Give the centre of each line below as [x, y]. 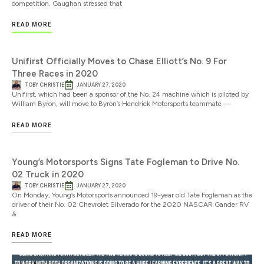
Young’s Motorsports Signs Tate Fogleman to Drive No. [126, 162]
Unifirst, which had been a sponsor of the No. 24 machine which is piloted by [130, 95]
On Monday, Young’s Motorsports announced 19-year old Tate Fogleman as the [132, 195]
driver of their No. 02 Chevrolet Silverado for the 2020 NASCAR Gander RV [130, 204]
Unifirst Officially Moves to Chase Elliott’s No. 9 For [119, 62]
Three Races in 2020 [55, 74]
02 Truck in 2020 [48, 174]
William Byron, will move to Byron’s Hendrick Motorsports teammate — [121, 104]
